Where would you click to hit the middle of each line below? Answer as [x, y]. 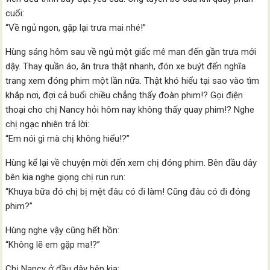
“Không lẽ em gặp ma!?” [53, 245]
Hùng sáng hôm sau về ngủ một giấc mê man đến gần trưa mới [131, 52]
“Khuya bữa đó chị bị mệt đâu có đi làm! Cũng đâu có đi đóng [128, 192]
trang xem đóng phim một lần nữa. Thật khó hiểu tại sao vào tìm [133, 81]
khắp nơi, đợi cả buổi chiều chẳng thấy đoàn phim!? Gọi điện [124, 96]
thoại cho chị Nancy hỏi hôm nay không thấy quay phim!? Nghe [130, 110]
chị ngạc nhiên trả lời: [48, 124]
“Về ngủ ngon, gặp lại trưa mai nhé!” [76, 28]
